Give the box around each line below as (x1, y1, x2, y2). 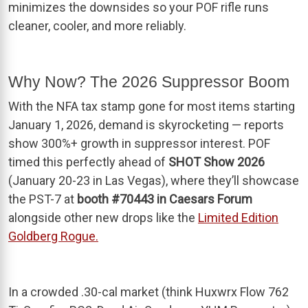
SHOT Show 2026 (168, 154, 265, 169)
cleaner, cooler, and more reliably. (8, 18, 186, 33)
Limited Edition (198, 210, 278, 225)
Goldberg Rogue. (8, 228, 98, 243)
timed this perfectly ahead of (8, 154, 168, 169)
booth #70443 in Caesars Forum (77, 191, 252, 206)
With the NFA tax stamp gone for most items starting (8, 98, 295, 113)
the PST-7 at (8, 191, 77, 206)
